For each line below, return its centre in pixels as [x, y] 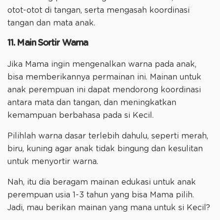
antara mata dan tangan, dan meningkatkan [92, 102]
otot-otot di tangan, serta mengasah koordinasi [98, 10]
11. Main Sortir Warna [48, 43]
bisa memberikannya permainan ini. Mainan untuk [104, 77]
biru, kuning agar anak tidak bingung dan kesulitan [105, 149]
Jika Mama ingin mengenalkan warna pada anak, [102, 64]
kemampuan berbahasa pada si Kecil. [82, 115]
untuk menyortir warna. [53, 161]
